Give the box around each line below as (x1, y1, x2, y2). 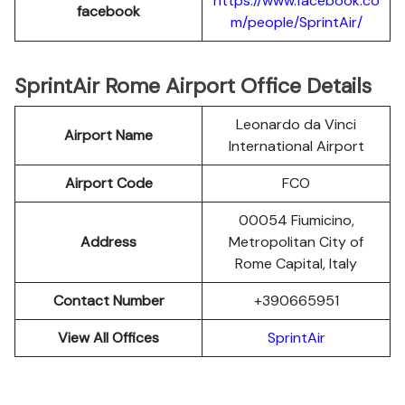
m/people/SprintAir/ (230, 13, 363, 32)
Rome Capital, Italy (235, 254, 357, 273)
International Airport (228, 137, 364, 155)
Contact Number (52, 291, 165, 310)
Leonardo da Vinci (236, 115, 356, 134)
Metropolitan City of (229, 232, 363, 251)
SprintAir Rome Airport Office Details (14, 72, 372, 99)
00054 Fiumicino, (238, 211, 354, 230)
